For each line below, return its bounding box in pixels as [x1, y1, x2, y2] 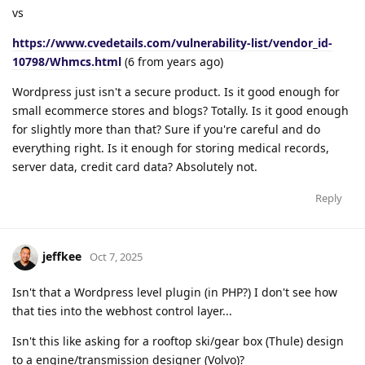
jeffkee [42, 248, 81, 264]
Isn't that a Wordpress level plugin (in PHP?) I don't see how [12, 284, 337, 300]
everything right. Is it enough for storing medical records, [12, 139, 329, 156]
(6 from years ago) [121, 53, 223, 69]
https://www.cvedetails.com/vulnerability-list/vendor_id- [12, 34, 332, 51]
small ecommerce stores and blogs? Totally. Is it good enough [12, 102, 349, 118]
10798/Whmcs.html [12, 53, 121, 69]
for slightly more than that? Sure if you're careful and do [12, 121, 320, 137]
